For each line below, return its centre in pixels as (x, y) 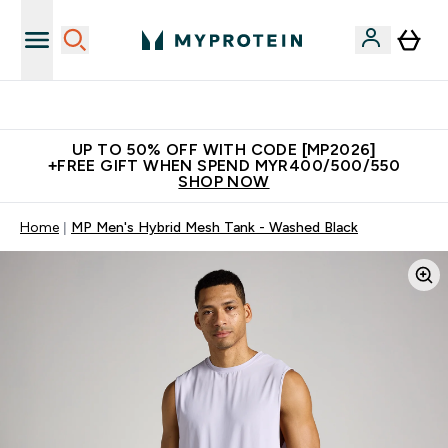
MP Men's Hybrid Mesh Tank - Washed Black (214, 227)
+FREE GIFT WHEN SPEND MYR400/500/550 (224, 165)
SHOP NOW (224, 181)
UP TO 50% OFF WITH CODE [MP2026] (224, 149)
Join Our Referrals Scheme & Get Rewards (236, 105)
